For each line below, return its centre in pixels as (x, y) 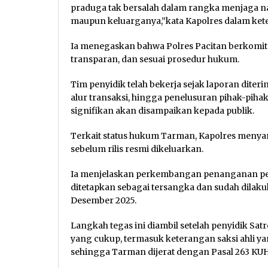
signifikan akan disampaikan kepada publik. (162, 111)
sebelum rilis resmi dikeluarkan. (137, 149)
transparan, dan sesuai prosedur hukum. (155, 60)
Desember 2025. (103, 201)
